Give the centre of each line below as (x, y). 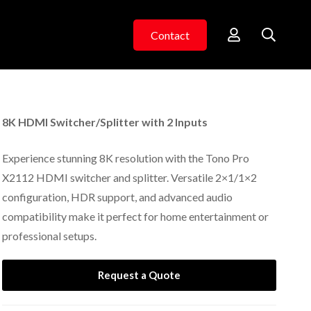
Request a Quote (140, 275)
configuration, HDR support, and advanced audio (118, 197)
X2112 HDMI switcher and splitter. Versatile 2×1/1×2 (130, 177)
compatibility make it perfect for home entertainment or (136, 216)
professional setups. (50, 236)
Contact (170, 35)
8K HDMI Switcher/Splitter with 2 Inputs (105, 122)
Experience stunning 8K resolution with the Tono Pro (126, 158)
